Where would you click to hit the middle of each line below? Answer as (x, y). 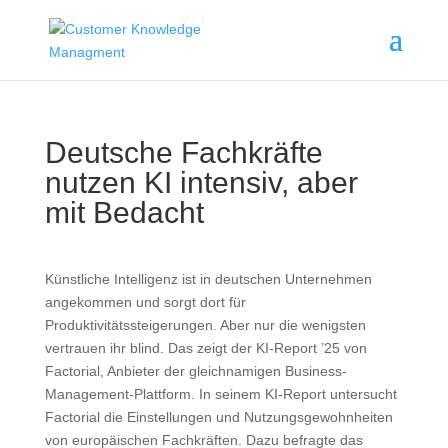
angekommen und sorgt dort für (145, 302)
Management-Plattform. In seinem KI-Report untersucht (220, 394)
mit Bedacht (124, 212)
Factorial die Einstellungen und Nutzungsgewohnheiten (218, 417)
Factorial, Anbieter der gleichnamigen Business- (195, 371)
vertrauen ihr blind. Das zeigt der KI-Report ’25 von (205, 348)
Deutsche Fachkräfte (183, 152)
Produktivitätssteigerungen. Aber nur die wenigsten (205, 325)
